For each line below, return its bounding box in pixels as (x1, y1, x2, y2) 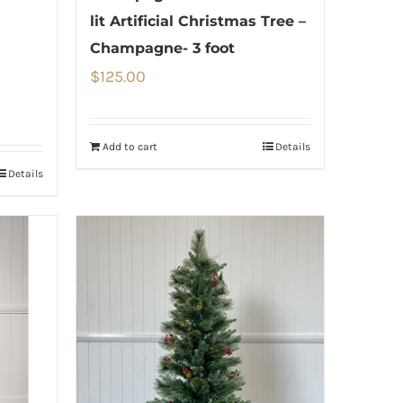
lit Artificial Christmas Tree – (89, 12, 306, 30)
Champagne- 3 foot (89, 39, 235, 57)
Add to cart (102, 139, 157, 153)
